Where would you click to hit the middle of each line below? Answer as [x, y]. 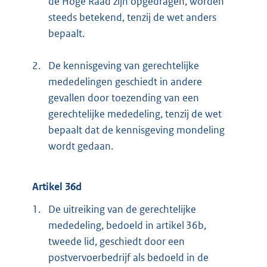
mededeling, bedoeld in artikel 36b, [127, 225]
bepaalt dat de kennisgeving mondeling [136, 130]
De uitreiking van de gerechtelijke [122, 209]
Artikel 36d [57, 187]
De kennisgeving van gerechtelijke [124, 65]
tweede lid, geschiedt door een [117, 241]
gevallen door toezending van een [124, 97]
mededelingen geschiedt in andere [125, 81]
